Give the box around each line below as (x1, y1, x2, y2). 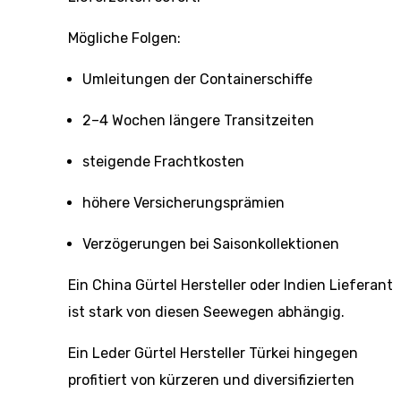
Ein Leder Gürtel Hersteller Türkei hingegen (68, 345, 358, 362)
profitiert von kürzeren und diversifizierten (68, 371, 354, 388)
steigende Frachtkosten (82, 153, 244, 170)
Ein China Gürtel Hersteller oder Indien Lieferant (68, 277, 393, 294)
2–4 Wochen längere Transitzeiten (82, 112, 314, 129)
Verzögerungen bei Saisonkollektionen (82, 235, 339, 252)
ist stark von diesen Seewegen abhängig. (68, 303, 345, 320)
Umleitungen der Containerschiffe (82, 71, 312, 88)
